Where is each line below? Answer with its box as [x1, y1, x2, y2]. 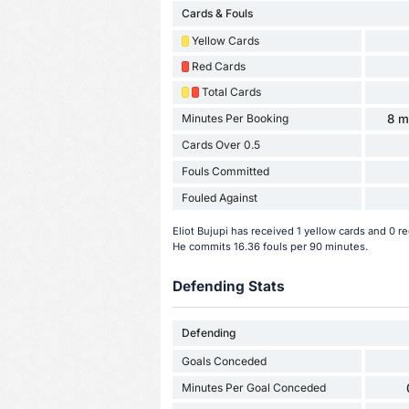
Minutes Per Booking [181, 111, 288, 126]
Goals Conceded [181, 353, 267, 368]
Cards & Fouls [181, 5, 253, 20]
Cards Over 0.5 [181, 138, 260, 152]
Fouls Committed [181, 164, 269, 179]
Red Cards [191, 58, 246, 73]
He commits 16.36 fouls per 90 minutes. [172, 239, 368, 253]
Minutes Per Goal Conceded [181, 380, 326, 394]
